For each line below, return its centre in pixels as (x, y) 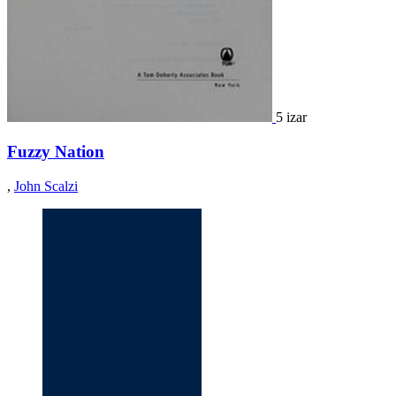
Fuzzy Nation (56, 152)
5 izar (291, 118)
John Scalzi (46, 186)
